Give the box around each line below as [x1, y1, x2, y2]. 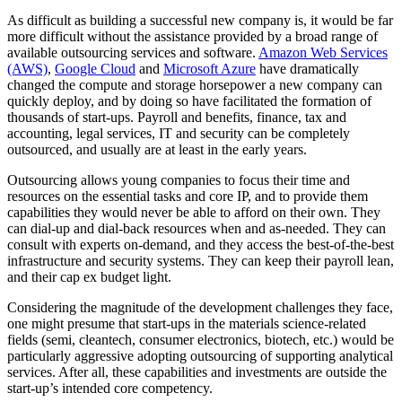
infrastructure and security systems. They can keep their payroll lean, [7, 252, 394, 268]
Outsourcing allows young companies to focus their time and [7, 171, 350, 188]
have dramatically [256, 60, 359, 76]
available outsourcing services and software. [7, 44, 258, 60]
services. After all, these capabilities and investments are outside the [7, 363, 387, 380]
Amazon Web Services [258, 44, 388, 60]
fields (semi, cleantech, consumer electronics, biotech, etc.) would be [7, 331, 394, 347]
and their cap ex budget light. [7, 268, 171, 284]
